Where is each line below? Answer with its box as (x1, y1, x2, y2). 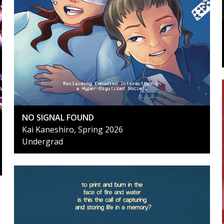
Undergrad (22, 135, 63, 147)
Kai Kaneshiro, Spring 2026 (22, 123, 123, 135)
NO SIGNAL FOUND (22, 111, 94, 123)
